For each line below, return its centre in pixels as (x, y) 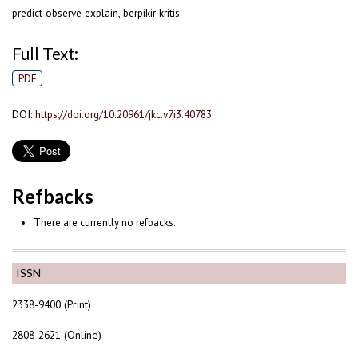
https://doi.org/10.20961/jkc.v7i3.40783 (123, 114)
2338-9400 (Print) (52, 304)
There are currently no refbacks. (104, 222)
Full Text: (45, 53)
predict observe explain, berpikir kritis (96, 13)
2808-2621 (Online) (57, 334)
